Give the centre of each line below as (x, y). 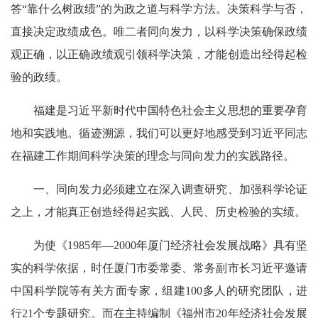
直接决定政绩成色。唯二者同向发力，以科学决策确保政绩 (159, 31)
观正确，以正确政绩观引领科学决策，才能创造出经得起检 (159, 54)
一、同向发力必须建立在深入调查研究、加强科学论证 (159, 189)
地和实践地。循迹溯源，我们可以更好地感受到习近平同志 (159, 133)
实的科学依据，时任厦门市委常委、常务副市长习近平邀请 (159, 268)
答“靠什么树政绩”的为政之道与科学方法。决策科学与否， (159, 9)
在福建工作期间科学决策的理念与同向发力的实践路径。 (153, 155)
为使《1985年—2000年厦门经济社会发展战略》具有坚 (159, 245)
